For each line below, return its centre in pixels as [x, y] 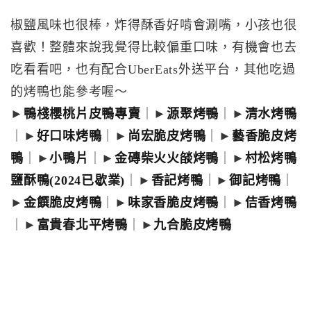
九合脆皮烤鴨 [193, 225]
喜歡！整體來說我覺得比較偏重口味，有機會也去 [154, 47]
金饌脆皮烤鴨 [62, 203]
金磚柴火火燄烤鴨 [167, 158]
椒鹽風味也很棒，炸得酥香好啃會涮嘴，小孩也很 [154, 25]
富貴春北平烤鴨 [82, 225]
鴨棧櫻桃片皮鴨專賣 [82, 114]
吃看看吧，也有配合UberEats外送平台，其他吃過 [153, 69]
